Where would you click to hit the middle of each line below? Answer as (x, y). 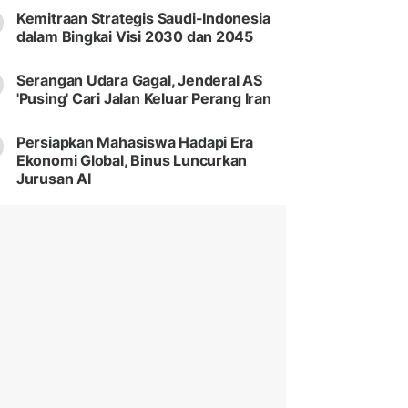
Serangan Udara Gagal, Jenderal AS (139, 81)
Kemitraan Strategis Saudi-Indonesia (143, 19)
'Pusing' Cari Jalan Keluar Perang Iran (143, 99)
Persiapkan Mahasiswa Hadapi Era (135, 143)
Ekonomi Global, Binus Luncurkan (132, 161)
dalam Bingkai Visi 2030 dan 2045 (135, 37)
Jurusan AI (53, 179)
